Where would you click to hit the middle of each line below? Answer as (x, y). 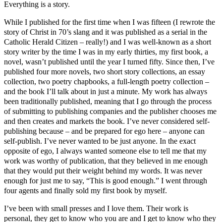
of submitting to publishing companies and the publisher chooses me (110, 111)
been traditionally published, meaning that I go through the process (108, 101)
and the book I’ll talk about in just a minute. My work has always (106, 91)
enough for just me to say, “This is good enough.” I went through (106, 180)
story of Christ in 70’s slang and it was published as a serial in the (106, 32)
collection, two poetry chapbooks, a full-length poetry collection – (107, 81)
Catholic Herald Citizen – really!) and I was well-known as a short (108, 42)
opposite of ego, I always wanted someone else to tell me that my (105, 151)
